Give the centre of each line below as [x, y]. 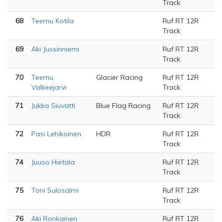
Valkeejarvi [49, 87]
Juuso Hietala [53, 162]
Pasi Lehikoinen [56, 134]
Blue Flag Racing [123, 106]
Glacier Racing [119, 77]
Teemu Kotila [53, 21]
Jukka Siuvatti [53, 106]
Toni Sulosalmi [55, 190]
